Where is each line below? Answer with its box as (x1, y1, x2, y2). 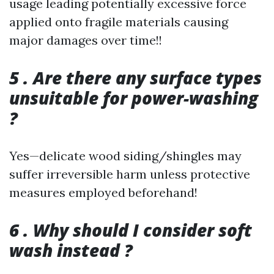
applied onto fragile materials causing (9, 14, 228, 29)
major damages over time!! (9, 32, 162, 48)
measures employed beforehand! (9, 185, 198, 200)
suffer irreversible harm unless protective (9, 166, 250, 182)
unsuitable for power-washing (9, 86, 258, 109)
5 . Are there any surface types (9, 66, 262, 89)
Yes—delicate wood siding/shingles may (9, 148, 242, 163)
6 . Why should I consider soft (9, 218, 252, 242)
